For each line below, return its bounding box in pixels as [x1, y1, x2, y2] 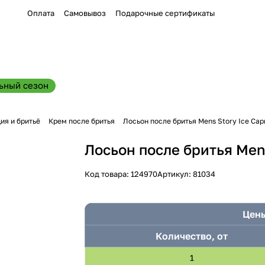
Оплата [27, 8, 54, 18]
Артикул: [157, 169, 193, 179]
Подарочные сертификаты [115, 8, 215, 18]
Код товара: [85, 169, 131, 179]
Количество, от [156, 230, 228, 242]
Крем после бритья [49, 117, 115, 125]
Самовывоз [64, 8, 106, 18]
